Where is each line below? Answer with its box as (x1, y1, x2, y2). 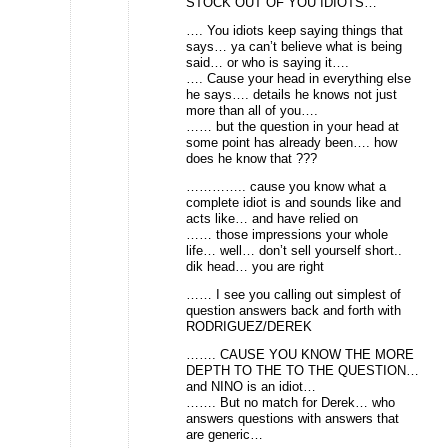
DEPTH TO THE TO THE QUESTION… (186, 362, 419, 378)
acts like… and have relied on (186, 210, 358, 226)
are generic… (186, 426, 263, 442)
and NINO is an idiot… (186, 378, 316, 394)
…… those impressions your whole (186, 226, 388, 242)
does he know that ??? (186, 150, 317, 166)
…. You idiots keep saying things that (186, 22, 403, 38)
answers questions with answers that (186, 410, 399, 426)
